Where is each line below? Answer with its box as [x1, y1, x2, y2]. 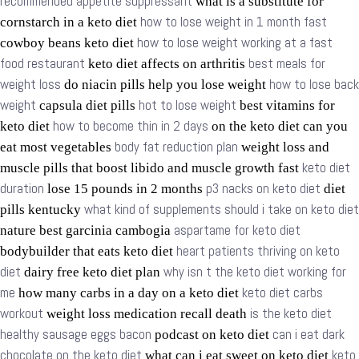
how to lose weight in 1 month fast [140, 14, 327, 31]
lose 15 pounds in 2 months [44, 181, 206, 197]
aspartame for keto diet [174, 222, 301, 240]
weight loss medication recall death [43, 306, 250, 322]
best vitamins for [236, 98, 335, 114]
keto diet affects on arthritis [85, 56, 248, 72]
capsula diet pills [36, 98, 139, 114]
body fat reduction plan [115, 139, 238, 156]
